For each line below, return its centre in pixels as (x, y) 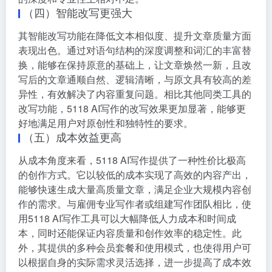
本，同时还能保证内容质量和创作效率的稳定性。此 (130, 233)
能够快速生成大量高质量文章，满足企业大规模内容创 (135, 189)
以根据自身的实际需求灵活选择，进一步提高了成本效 (135, 262)
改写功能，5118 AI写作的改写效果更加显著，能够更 (132, 108)
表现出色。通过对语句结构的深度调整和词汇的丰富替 (135, 50)
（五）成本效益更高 (72, 136)
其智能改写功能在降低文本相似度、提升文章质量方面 (135, 35)
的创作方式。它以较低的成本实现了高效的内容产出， (135, 174)
